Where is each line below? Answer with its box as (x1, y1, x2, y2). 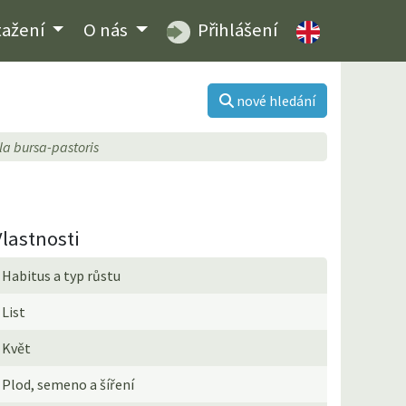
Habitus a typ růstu (2, 266, 121, 285)
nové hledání (237, 91, 315, 110)
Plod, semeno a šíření (2, 374, 135, 393)
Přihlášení (193, 18, 277, 43)
